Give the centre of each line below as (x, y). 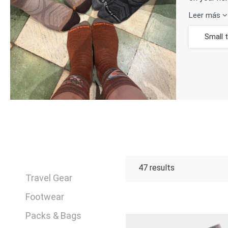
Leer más (206, 15)
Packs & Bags (54, 215)
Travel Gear (49, 178)
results (161, 167)
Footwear (45, 196)
